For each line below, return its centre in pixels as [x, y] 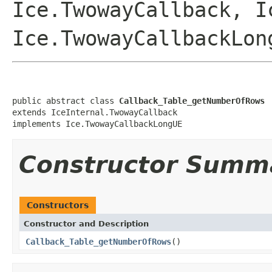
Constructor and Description [86, 223]
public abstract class [66, 100]
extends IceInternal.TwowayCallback [95, 112]
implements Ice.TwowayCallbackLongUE [97, 124]
